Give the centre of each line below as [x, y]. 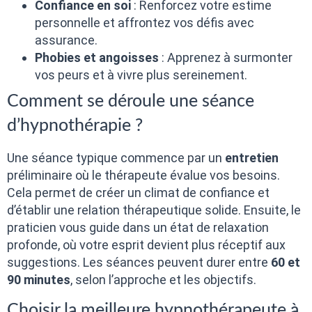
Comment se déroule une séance [131, 101]
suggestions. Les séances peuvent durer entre [139, 262]
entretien [252, 157]
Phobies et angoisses [97, 57]
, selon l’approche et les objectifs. [163, 279]
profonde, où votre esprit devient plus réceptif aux [146, 244]
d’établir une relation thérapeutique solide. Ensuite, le [154, 210]
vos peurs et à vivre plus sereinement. [141, 75]
